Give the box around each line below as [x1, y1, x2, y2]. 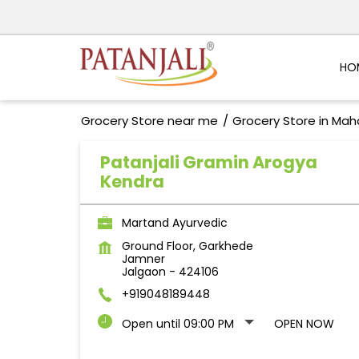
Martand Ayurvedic [121, 215, 228, 232]
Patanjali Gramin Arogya [99, 151, 317, 175]
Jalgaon [121, 264, 166, 280]
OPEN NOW [273, 316, 334, 333]
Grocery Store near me [80, 112, 218, 130]
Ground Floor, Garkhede [121, 238, 253, 255]
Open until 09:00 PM [121, 316, 234, 333]
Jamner [121, 251, 165, 268]
